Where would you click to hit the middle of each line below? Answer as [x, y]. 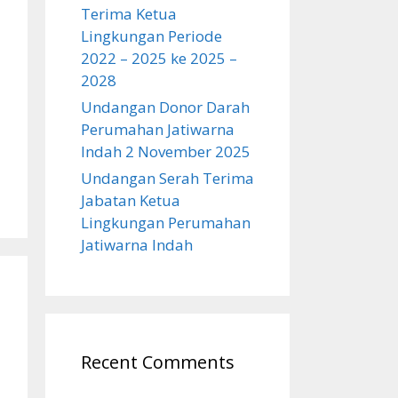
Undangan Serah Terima [167, 178]
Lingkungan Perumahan [166, 223]
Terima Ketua [129, 14]
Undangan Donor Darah [165, 107]
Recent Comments [158, 362]
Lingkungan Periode [151, 36]
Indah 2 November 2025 [166, 151]
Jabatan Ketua [131, 200]
